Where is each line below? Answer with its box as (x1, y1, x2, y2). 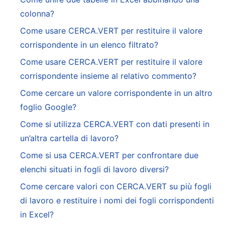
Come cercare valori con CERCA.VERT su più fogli (20, 181, 211, 192)
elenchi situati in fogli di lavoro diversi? (20, 164, 169, 175)
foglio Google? (20, 102, 76, 113)
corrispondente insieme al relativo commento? (20, 71, 196, 81)
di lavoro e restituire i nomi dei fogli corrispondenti (20, 195, 214, 206)
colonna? (20, 9, 54, 19)
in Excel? (20, 209, 54, 220)
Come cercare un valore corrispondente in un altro (20, 88, 212, 98)
